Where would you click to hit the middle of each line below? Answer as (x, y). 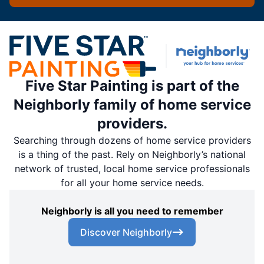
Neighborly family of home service (132, 105)
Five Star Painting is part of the (132, 86)
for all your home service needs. (132, 183)
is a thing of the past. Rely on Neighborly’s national (132, 155)
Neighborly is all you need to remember (132, 211)
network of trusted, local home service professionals (132, 169)
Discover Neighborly (126, 232)
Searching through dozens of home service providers (132, 141)
